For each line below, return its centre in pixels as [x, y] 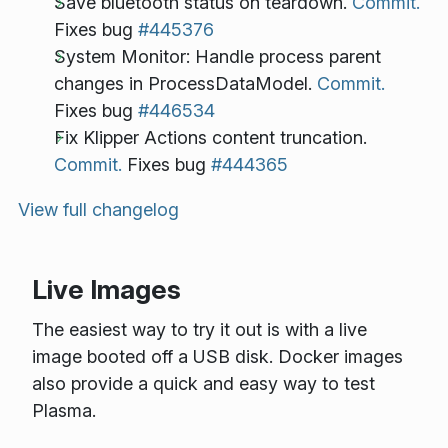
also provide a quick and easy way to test [203, 383]
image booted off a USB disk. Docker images [217, 356]
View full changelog [98, 209]
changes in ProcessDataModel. [185, 83]
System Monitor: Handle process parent [217, 56]
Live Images [106, 290]
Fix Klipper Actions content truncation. [210, 137]
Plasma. [63, 410]
